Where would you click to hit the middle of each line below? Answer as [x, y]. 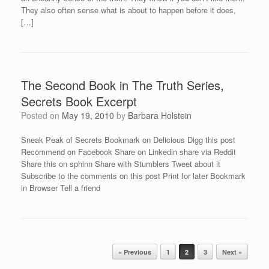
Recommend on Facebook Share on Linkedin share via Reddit [128, 152]
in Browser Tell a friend [61, 188]
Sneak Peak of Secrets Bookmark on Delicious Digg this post [128, 140]
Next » [232, 252]
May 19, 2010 [88, 115]
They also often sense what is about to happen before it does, [128, 10]
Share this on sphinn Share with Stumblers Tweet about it [121, 164]
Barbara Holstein [160, 115]
